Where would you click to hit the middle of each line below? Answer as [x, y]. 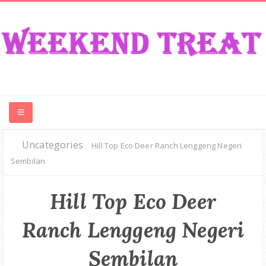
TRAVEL [26, 240]
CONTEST [29, 145]
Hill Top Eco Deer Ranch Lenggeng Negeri [167, 146]
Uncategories [53, 145]
